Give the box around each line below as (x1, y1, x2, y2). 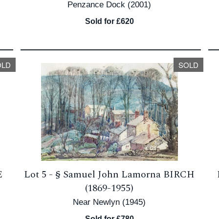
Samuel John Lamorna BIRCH (63, 167, 195, 182)
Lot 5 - (24, 167, 56, 182)
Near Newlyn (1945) (73, 197, 146, 207)
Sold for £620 (85, 17, 134, 25)
